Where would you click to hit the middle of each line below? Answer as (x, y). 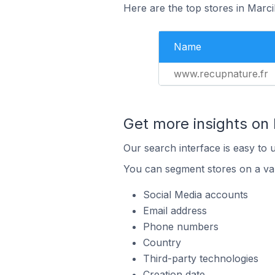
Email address (175, 211)
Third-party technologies (200, 258)
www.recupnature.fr (221, 74)
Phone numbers (180, 227)
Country (162, 242)
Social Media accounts (195, 195)
